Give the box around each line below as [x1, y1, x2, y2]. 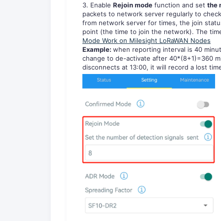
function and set [152, 1, 207, 9]
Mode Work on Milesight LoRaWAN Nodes [82, 37, 211, 45]
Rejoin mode [113, 1, 152, 9]
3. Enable [82, 1, 113, 9]
